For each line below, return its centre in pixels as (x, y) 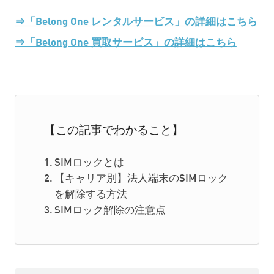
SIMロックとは (90, 164)
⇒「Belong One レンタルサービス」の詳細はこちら (136, 21)
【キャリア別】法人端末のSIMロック (142, 180)
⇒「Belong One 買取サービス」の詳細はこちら (125, 42)
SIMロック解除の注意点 (110, 211)
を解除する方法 (91, 195)
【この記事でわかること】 (113, 131)
